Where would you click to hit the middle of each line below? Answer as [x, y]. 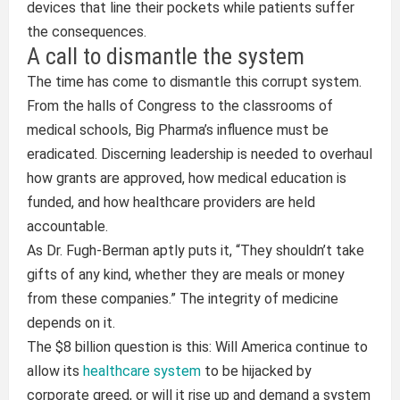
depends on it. [71, 323]
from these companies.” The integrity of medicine [182, 299]
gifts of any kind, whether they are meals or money [185, 275]
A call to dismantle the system [165, 56]
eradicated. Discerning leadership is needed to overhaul [199, 154]
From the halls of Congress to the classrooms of [179, 106]
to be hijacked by [256, 371]
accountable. [67, 226]
